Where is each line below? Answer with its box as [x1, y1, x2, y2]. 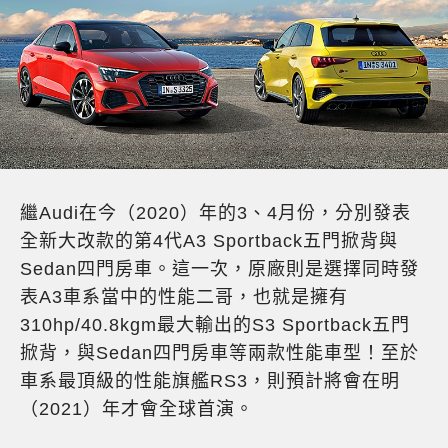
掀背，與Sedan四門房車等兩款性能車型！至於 [20, 342, 419, 363]
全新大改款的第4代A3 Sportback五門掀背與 [20, 230, 398, 251]
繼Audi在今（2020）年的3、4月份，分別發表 [20, 202, 411, 223]
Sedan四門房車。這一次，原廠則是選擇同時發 [20, 258, 419, 279]
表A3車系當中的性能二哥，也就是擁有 [20, 286, 348, 307]
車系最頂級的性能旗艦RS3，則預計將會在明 [20, 370, 400, 391]
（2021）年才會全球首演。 [20, 398, 254, 419]
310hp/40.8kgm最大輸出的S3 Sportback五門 [20, 314, 410, 335]
